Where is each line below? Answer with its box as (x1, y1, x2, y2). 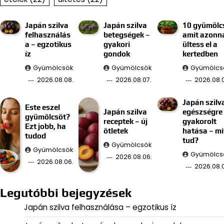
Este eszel (24, 102, 60, 111)
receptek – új (103, 117, 148, 126)
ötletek (103, 126, 128, 135)
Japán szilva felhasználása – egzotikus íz (24, 202, 176, 213)
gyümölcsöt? (24, 112, 70, 121)
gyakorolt (182, 117, 216, 126)
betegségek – (103, 30, 150, 39)
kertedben (182, 49, 218, 58)
